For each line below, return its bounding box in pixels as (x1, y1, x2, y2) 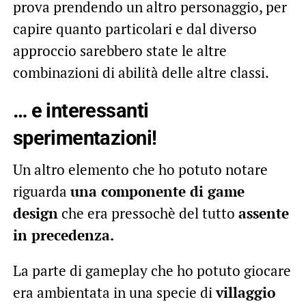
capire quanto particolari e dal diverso (12, 19, 257, 39)
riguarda (12, 182, 70, 201)
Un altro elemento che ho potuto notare (12, 160, 268, 180)
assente (238, 204, 289, 223)
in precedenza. (12, 225, 114, 245)
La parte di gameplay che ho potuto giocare (12, 261, 291, 281)
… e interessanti (12, 99, 149, 123)
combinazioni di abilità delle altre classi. (12, 63, 269, 83)
